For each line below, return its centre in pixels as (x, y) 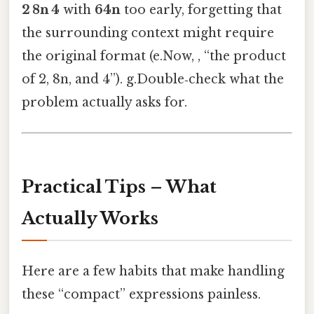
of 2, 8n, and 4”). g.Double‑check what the (153, 80)
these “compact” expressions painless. (141, 294)
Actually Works (90, 219)
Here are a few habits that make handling (153, 271)
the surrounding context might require (148, 33)
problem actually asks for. (104, 103)
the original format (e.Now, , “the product (154, 56)
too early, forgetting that (201, 10)
